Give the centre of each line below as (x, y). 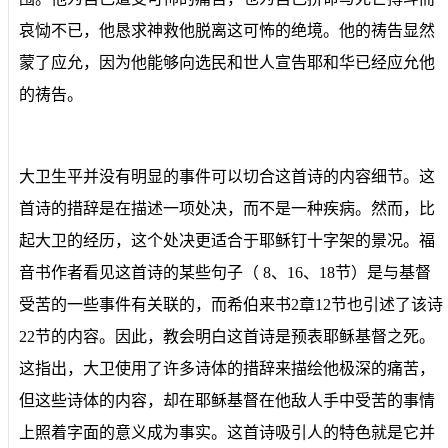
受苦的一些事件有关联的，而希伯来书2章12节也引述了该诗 (231, 304)
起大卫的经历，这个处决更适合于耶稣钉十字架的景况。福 (227, 240)
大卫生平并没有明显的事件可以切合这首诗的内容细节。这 (227, 176)
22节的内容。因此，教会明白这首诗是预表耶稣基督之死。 (227, 336)
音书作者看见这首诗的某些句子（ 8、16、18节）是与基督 (225, 272)
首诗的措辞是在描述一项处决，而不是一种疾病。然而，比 (227, 208)
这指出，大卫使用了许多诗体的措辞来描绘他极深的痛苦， (227, 368)
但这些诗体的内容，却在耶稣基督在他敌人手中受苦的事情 (227, 400)
